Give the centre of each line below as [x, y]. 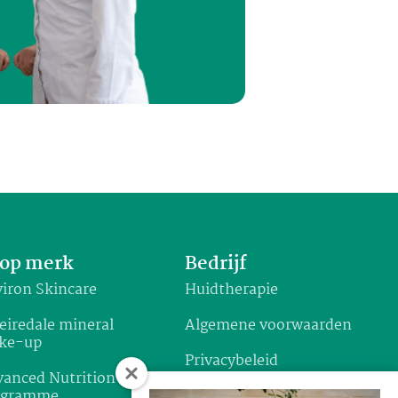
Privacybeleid [231, 362]
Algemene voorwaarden [268, 326]
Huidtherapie [231, 291]
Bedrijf [216, 264]
